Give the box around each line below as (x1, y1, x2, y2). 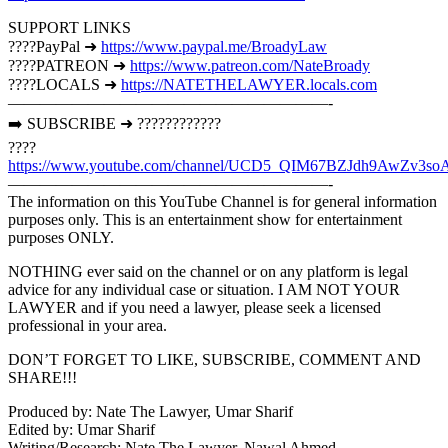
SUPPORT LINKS (8, 19, 131, 37)
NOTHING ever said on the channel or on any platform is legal (8, 263, 408, 281)
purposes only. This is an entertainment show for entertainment (8, 211, 402, 229)
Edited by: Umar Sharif (8, 421, 155, 439)
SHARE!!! (8, 369, 77, 387)
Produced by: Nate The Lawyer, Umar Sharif (8, 403, 293, 421)
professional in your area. (8, 317, 167, 335)
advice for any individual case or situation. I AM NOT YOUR (8, 281, 400, 299)
